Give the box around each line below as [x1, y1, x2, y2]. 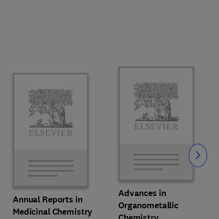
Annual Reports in [13, 193, 83, 205]
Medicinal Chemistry [13, 205, 93, 218]
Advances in [118, 187, 166, 199]
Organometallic [118, 199, 179, 211]
